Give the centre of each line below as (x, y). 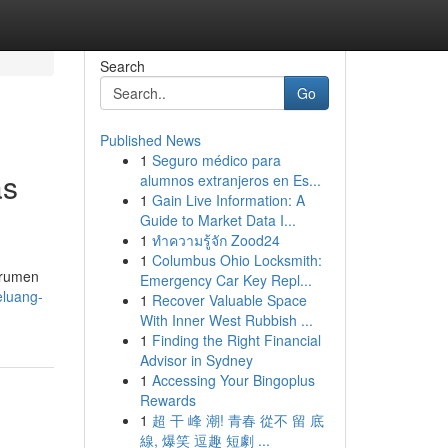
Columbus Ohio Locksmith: (236, 260)
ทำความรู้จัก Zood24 (215, 240)
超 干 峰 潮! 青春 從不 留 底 (237, 420)
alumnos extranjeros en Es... (230, 180)
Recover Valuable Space (229, 300)
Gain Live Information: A (228, 200)
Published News (150, 140)
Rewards (167, 400)
